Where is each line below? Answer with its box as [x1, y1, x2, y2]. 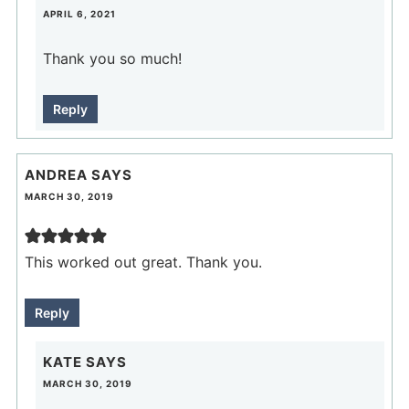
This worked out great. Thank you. [24, 253, 262, 272]
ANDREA [24, 166, 88, 184]
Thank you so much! [42, 48, 182, 68]
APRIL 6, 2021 [42, 7, 116, 19]
